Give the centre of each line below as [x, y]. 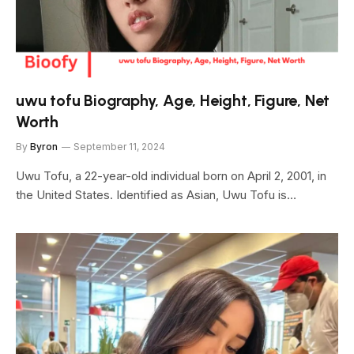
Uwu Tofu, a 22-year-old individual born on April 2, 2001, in [171, 176]
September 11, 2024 [119, 147]
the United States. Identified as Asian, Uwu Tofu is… [156, 195]
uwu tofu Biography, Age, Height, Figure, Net [173, 100]
